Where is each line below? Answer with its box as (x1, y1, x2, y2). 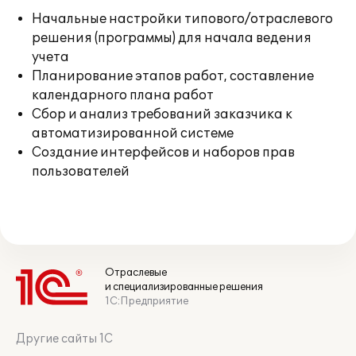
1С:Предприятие (105, 295, 188, 308)
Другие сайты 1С (16, 332, 113, 346)
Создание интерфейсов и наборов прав (32, 145, 295, 161)
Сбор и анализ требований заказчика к (32, 106, 292, 122)
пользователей (32, 164, 130, 180)
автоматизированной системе (32, 126, 234, 141)
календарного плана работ (32, 87, 214, 103)
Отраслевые (105, 266, 167, 279)
